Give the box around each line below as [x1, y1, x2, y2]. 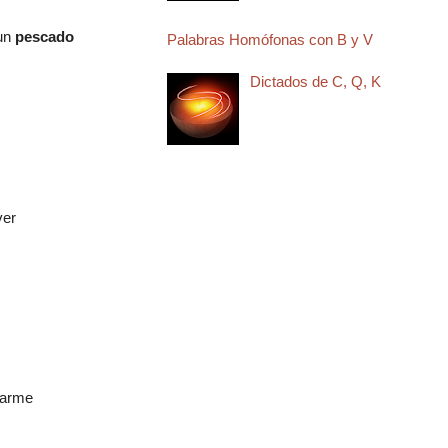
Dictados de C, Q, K [249, 72, 381, 90]
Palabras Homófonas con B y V [166, 30, 373, 48]
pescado [14, 28, 74, 46]
